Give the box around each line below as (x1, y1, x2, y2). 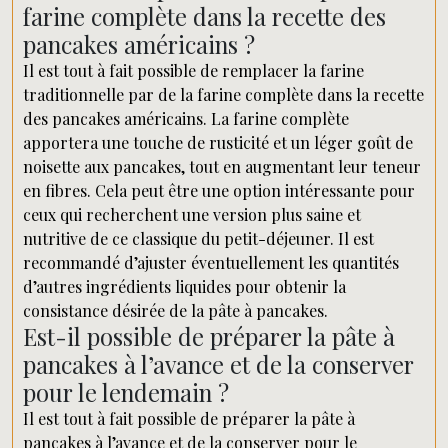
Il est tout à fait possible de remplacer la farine (23, 60, 364, 81)
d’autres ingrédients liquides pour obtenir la (23, 276, 346, 297)
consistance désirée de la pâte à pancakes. (23, 300, 328, 321)
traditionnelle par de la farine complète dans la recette (23, 84, 424, 105)
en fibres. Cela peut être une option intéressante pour (23, 180, 415, 201)
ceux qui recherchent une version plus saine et (23, 204, 361, 225)
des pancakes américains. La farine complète (23, 108, 349, 129)
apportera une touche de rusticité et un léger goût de (23, 132, 413, 153)
